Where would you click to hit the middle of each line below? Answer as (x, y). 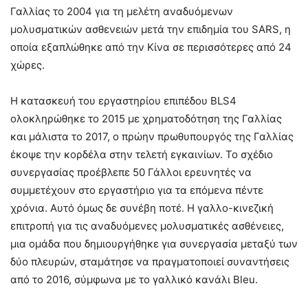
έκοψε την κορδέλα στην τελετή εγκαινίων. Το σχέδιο (142, 154)
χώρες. (27, 65)
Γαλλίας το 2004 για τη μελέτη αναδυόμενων (122, 11)
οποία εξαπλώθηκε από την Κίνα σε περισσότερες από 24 (151, 47)
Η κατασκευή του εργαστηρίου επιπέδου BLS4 (123, 100)
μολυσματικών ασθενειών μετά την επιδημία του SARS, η (151, 29)
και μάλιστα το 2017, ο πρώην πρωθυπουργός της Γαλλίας (152, 136)
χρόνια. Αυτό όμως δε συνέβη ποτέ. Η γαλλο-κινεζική (142, 208)
